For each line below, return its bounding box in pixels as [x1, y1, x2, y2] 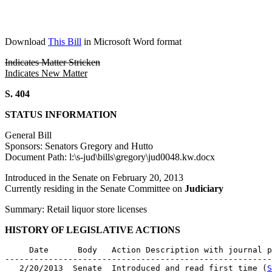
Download [5, 36, 48, 47]
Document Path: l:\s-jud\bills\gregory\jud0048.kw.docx [5, 152, 215, 162]
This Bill [48, 36, 81, 47]
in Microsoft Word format [81, 36, 182, 47]
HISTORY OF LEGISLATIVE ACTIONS [5, 225, 180, 235]
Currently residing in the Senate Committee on [5, 183, 185, 194]
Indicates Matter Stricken [5, 57, 100, 67]
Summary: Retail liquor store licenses [5, 204, 147, 214]
